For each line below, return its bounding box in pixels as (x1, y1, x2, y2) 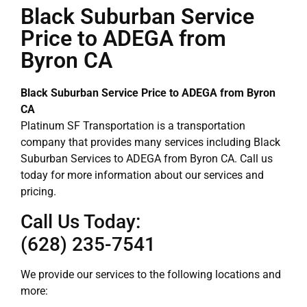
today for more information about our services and (21, 169, 264, 182)
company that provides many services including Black (21, 136, 280, 149)
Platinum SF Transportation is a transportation (21, 119, 245, 133)
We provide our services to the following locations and (21, 267, 281, 281)
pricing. (21, 185, 56, 199)
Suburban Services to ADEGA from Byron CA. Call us (21, 152, 273, 166)
